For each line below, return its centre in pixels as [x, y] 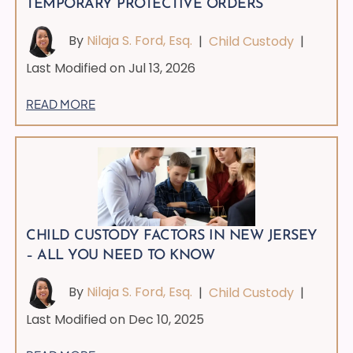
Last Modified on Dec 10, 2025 [115, 319]
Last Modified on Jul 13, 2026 [111, 68]
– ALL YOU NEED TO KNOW [121, 255]
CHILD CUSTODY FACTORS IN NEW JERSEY [172, 236]
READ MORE [61, 104]
